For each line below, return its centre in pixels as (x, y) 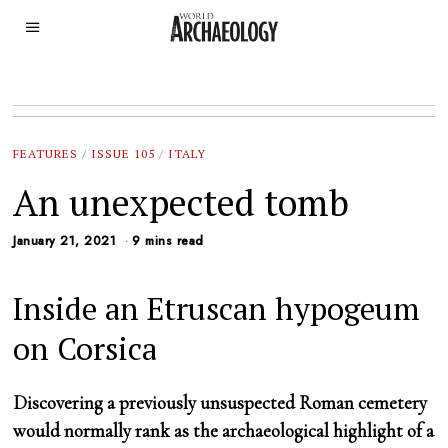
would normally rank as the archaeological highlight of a (224, 431)
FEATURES (46, 153)
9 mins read (168, 241)
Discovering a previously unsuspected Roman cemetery (220, 403)
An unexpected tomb (181, 202)
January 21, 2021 (65, 241)
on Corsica (85, 349)
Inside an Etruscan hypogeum (217, 309)
